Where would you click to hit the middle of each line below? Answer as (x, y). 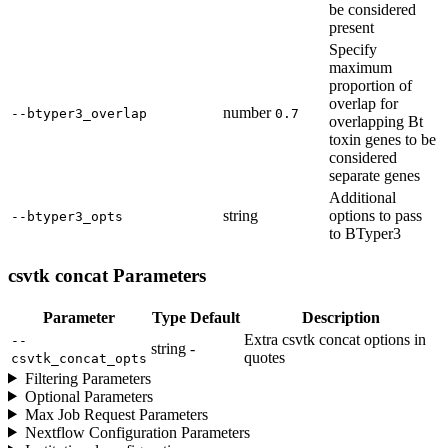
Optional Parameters (88, 396)
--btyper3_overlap (79, 114)
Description (340, 317)
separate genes (374, 176)
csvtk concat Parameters (107, 275)
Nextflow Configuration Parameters (137, 432)
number (247, 113)
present (351, 28)
